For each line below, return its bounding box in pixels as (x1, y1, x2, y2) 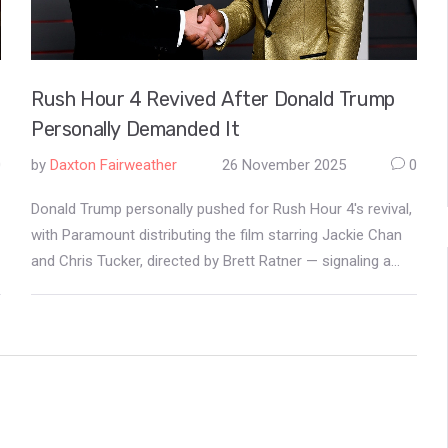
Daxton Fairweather (50, 155, 177, 174)
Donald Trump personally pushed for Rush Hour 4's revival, (31, 199, 412, 218)
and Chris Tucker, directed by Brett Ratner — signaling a (31, 251, 391, 270)
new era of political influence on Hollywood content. (31, 277, 371, 296)
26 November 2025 (222, 155, 346, 174)
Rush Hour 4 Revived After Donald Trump (31, 86, 395, 111)
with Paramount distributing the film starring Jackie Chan (31, 225, 402, 244)
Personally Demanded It (31, 116, 240, 141)
